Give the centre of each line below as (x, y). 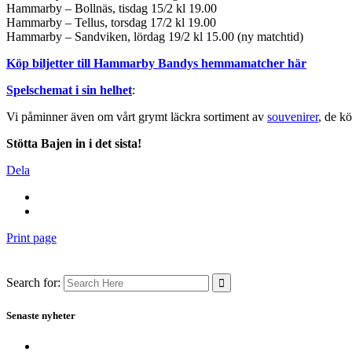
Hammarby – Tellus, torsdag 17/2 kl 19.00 (111, 23)
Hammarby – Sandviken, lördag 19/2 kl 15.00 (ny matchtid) (155, 37)
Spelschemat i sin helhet (69, 90)
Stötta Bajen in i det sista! (74, 144)
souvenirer (293, 117)
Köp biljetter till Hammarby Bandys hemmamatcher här (156, 64)
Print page (31, 238)
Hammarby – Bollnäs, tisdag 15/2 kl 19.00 (112, 9)
